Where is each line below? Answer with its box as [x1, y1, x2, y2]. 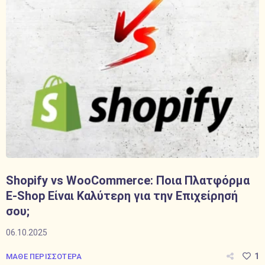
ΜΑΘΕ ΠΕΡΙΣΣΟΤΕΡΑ [6, 252, 82, 261]
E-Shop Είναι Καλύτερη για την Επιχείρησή [6, 189, 238, 203]
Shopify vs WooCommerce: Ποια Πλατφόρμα [6, 173, 250, 188]
